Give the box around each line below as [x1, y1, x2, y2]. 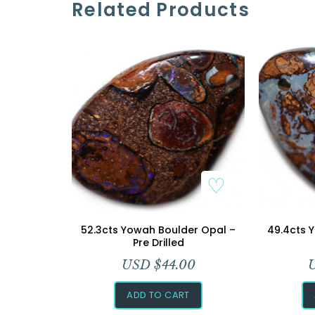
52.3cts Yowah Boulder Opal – [81, 222, 236, 237]
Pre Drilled [132, 235, 184, 250]
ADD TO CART [127, 288, 190, 302]
